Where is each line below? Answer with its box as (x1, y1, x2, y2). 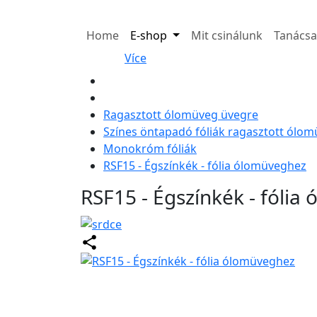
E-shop (130, 28, 170, 44)
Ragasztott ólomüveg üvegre (103, 107, 258, 123)
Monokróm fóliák (103, 141, 197, 157)
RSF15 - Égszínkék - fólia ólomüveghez (103, 158, 306, 174)
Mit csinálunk (190, 28, 263, 44)
